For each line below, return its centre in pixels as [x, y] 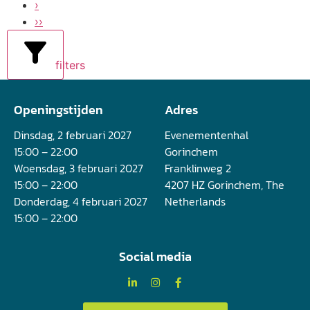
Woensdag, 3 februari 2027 [79, 168]
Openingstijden [58, 110]
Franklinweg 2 [198, 168]
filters [69, 65]
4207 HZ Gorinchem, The [225, 185]
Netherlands [195, 202]
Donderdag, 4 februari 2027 [81, 202]
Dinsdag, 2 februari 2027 [73, 135]
